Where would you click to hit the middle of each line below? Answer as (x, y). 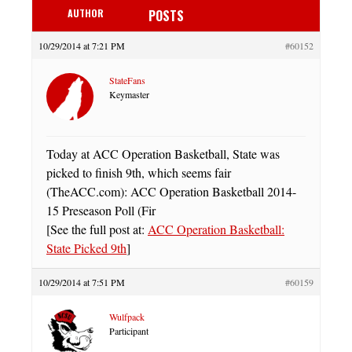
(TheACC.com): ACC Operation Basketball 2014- (171, 191)
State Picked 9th (86, 247)
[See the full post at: (97, 229)
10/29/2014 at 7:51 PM (82, 282)
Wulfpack (127, 316)
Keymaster (129, 94)
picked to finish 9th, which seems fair (139, 172)
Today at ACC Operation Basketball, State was (163, 153)
